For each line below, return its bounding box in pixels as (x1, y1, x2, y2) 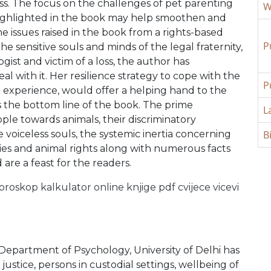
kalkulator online (41, 181, 124, 194)
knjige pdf (126, 181, 175, 194)
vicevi (213, 181, 239, 194)
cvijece (178, 181, 211, 194)
